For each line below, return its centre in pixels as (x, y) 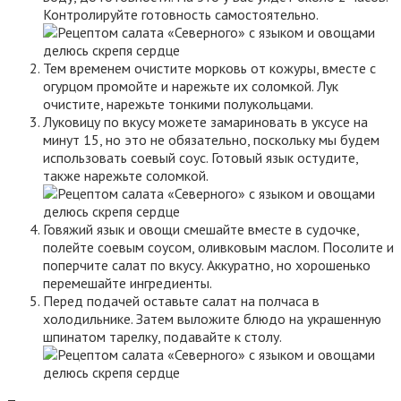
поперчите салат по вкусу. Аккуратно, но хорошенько (207, 264)
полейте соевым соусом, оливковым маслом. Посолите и (218, 247)
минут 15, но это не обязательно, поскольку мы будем (211, 139)
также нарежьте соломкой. (126, 175)
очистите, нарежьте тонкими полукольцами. (178, 103)
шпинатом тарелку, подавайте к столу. (162, 336)
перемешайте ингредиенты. (128, 282)
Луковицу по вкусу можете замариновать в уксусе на (205, 121)
